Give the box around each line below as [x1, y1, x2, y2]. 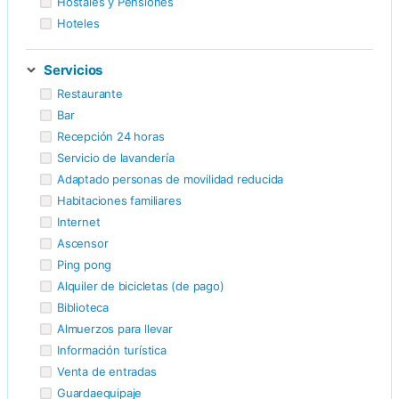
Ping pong [57, 256, 112, 272]
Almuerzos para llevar [57, 321, 173, 336]
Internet [57, 214, 101, 229]
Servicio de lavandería [57, 150, 175, 165]
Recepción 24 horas [57, 128, 165, 143]
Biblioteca [57, 299, 109, 314]
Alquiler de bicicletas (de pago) [57, 278, 224, 293]
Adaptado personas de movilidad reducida [57, 171, 284, 186]
